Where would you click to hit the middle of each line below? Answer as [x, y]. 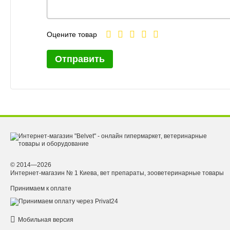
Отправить [80, 59]
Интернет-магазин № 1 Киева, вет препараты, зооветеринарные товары [117, 173]
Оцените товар [72, 34]
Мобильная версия [46, 220]
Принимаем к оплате [41, 188]
